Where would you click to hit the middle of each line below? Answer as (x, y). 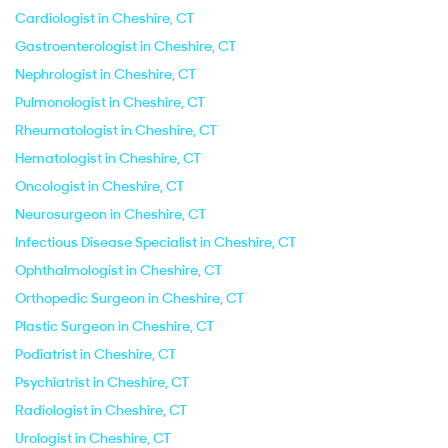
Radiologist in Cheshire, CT (101, 410)
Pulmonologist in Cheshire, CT (110, 102)
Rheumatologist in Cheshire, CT (116, 130)
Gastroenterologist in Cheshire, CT (125, 46)
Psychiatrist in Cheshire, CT (102, 382)
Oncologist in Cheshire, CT (99, 186)
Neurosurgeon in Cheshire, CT (110, 214)
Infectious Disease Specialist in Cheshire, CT (155, 242)
